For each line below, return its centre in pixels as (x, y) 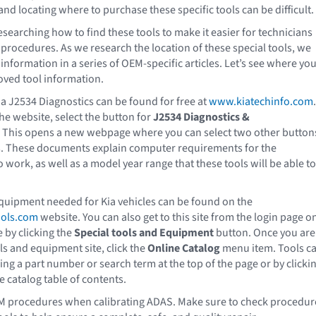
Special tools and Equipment (144, 232)
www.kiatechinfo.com (261, 101)
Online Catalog (184, 248)
